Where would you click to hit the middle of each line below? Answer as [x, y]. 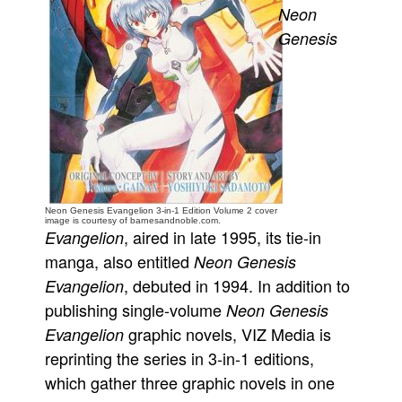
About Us [57, 54]
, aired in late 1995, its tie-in [223, 237]
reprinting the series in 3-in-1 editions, [179, 358]
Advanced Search [66, 175]
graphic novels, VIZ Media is [227, 334]
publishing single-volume [135, 310]
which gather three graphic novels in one [190, 382]
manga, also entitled [119, 261]
